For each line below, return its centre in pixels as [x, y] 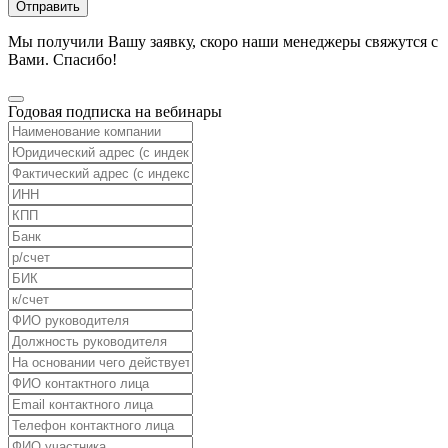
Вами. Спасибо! [62, 59]
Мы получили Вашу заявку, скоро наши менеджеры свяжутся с [223, 41]
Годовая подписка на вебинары [115, 111]
